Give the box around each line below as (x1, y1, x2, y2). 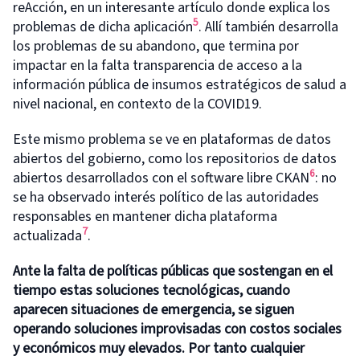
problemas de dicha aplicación (13, 16, 193, 37)
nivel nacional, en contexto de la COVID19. (13, 93, 262, 114)
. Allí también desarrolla (198, 16, 338, 37)
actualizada (13, 225, 82, 246)
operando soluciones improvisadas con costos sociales (13, 318, 342, 339)
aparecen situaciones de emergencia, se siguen (13, 299, 294, 320)
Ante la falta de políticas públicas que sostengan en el (13, 260, 333, 281)
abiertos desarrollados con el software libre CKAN (13, 167, 309, 188)
